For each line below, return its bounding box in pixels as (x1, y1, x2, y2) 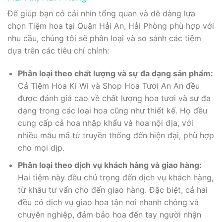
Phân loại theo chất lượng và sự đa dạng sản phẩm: (17, 68, 213, 79)
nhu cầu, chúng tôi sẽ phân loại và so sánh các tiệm (7, 33, 201, 44)
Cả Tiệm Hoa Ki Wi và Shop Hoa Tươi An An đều (17, 81, 200, 91)
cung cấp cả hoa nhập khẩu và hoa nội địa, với (17, 118, 193, 128)
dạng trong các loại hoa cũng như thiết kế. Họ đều (17, 106, 207, 116)
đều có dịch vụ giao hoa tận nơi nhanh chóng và (17, 197, 199, 207)
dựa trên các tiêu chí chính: (7, 46, 109, 56)
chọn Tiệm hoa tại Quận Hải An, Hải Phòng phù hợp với (7, 21, 214, 31)
